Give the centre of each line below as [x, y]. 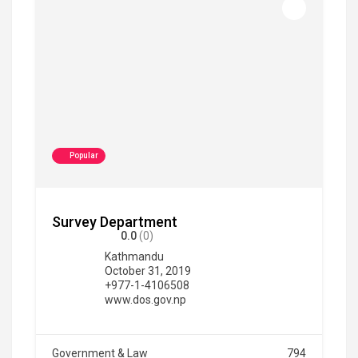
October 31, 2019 [148, 270]
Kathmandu [134, 256]
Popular [84, 155]
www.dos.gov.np [145, 299]
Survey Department [115, 221]
